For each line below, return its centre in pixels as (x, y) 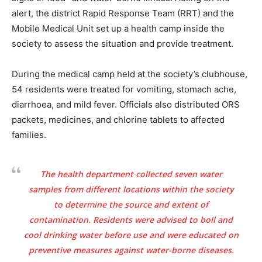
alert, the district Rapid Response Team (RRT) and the (123, 13)
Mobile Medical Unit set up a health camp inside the (118, 28)
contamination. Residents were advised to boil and (131, 219)
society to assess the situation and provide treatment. (123, 43)
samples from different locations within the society (131, 189)
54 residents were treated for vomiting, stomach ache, (124, 89)
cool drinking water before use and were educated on (131, 235)
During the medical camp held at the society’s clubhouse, (130, 74)
